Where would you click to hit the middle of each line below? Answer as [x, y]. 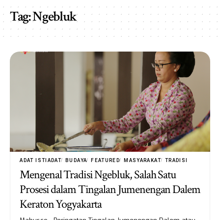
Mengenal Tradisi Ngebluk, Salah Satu [98, 174]
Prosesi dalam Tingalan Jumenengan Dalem [110, 189]
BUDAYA [76, 160]
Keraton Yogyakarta [61, 204]
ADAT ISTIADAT [41, 160]
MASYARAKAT [142, 160]
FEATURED [106, 160]
